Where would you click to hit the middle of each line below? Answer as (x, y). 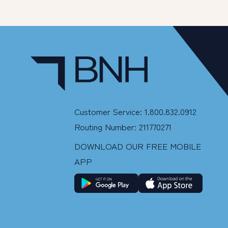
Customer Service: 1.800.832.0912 (136, 111)
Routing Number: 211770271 (123, 126)
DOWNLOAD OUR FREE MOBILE (138, 146)
